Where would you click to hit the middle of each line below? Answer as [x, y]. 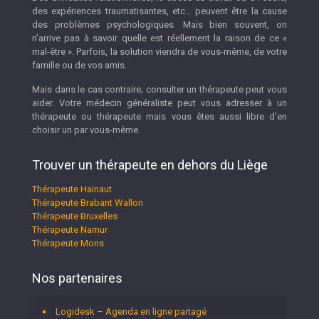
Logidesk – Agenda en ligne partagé [131, 312]
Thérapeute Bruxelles [75, 216]
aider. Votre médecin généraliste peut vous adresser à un [159, 103]
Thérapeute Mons [68, 244]
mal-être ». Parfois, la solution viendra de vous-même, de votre [159, 52]
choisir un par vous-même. [86, 130]
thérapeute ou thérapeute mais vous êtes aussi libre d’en [159, 117]
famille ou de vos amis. [79, 66]
